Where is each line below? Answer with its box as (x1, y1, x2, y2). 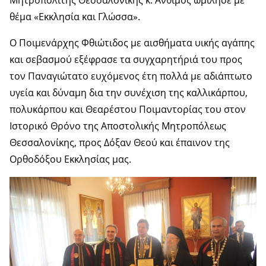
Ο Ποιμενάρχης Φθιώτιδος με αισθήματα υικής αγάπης (9, 36, 255, 49)
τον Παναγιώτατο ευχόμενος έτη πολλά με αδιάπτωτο (9, 69, 252, 83)
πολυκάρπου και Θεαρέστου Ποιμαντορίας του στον (9, 102, 246, 116)
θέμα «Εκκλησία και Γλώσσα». (9, 9, 140, 23)
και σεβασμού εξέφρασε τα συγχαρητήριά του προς (9, 52, 242, 66)
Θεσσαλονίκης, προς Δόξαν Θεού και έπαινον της (9, 135, 230, 149)
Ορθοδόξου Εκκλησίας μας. (9, 152, 131, 166)
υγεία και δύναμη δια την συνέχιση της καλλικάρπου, (9, 85, 248, 99)
